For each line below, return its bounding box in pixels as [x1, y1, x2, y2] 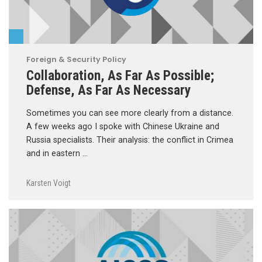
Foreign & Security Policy [26, 54, 126, 64]
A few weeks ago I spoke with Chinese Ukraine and [26, 121, 219, 132]
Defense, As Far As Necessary [26, 81, 191, 98]
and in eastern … [26, 148, 88, 158]
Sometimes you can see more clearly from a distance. [26, 108, 233, 118]
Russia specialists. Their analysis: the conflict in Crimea [26, 135, 233, 145]
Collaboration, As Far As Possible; [26, 67, 214, 84]
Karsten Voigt [26, 178, 71, 188]
